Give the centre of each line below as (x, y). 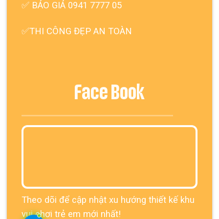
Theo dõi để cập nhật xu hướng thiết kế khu (108, 200)
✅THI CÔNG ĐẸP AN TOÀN (77, 32)
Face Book (109, 94)
